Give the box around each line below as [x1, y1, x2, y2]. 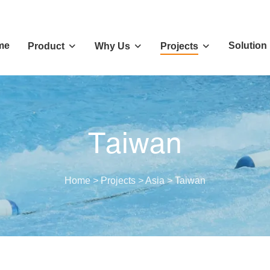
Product [27, 41, 64, 51]
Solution [228, 40, 267, 51]
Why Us [94, 41, 130, 51]
